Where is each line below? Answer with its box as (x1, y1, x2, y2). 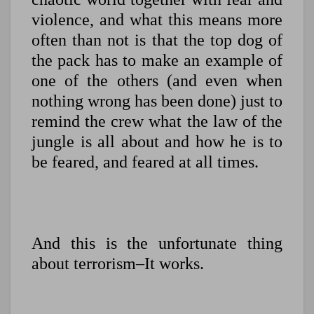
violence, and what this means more (32, 11, 282, 29)
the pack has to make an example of (32, 51, 282, 70)
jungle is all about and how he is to (32, 132, 282, 151)
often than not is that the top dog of (32, 31, 282, 50)
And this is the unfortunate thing (32, 234, 282, 253)
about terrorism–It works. (32, 254, 204, 273)
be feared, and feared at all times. (32, 153, 259, 172)
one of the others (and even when (32, 71, 282, 90)
